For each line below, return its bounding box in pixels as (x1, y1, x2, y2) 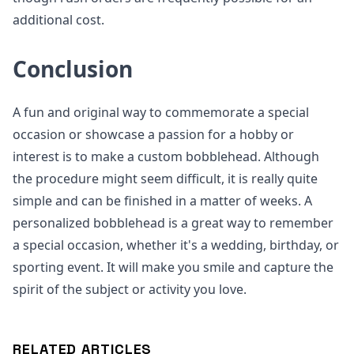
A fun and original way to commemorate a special (13, 104, 309, 121)
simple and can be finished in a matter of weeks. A (13, 192, 312, 209)
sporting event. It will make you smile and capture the (13, 258, 333, 276)
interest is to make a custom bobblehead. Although (13, 148, 319, 165)
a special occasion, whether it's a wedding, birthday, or (13, 236, 339, 254)
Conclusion (13, 54, 133, 84)
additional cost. (13, 11, 104, 28)
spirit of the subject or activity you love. (13, 281, 247, 298)
